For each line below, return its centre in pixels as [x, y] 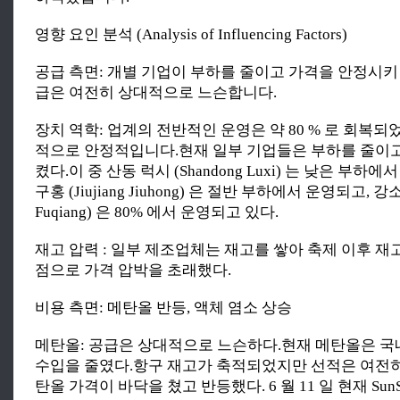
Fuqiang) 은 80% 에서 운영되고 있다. [157, 212]
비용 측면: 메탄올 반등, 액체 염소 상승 [163, 307]
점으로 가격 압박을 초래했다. [133, 270]
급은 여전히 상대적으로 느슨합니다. [156, 92]
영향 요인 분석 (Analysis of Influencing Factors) [191, 34]
